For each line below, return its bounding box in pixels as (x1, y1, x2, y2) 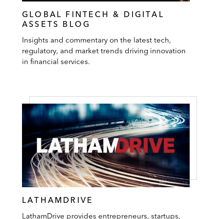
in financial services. (22, 56, 90, 66)
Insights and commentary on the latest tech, (22, 35, 171, 44)
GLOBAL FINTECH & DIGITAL (22, 9, 164, 19)
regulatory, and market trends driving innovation (22, 45, 186, 55)
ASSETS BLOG (22, 19, 91, 29)
